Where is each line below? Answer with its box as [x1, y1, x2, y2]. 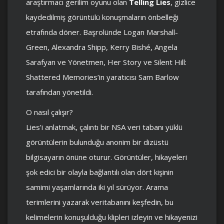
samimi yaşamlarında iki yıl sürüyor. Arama [26, 181, 168, 192]
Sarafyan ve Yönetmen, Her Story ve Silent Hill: [26, 56, 186, 67]
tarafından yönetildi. [26, 86, 93, 97]
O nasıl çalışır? [26, 106, 73, 117]
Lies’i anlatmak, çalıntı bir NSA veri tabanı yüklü [26, 121, 182, 132]
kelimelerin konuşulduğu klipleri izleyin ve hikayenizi [26, 211, 197, 222]
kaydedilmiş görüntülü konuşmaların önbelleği [26, 11, 178, 22]
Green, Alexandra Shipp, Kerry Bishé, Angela [26, 41, 177, 52]
